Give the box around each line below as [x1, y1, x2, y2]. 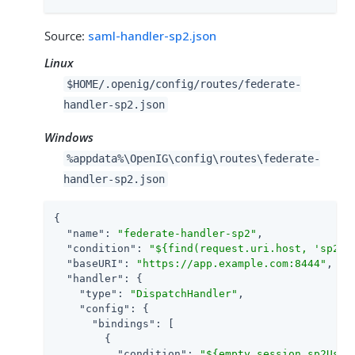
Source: [44, 28, 88, 44]
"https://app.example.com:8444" [136, 258, 326, 269]
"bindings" [92, 318, 155, 330]
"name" [67, 227, 105, 239]
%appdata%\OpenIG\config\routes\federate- [66, 152, 320, 165]
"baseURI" [67, 258, 124, 269]
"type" [79, 288, 117, 300]
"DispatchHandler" [130, 288, 238, 300]
